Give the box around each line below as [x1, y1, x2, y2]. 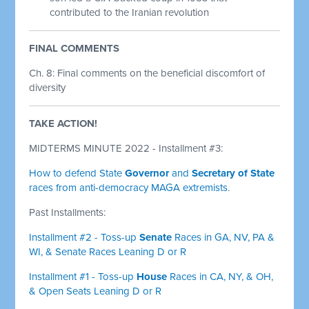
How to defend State [29, 166, 126, 179]
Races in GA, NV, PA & [172, 230, 275, 243]
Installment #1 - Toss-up [29, 270, 137, 283]
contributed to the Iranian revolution [50, 6, 210, 19]
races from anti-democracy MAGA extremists [29, 181, 228, 194]
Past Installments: [29, 206, 109, 219]
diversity [29, 81, 66, 94]
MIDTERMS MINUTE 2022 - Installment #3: [29, 141, 223, 154]
